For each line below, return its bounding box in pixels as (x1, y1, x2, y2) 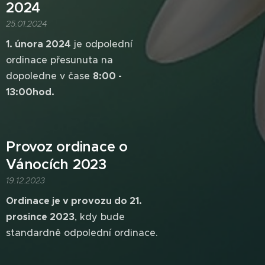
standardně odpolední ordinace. (6, 227, 158, 238)
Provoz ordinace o (6, 138, 128, 156)
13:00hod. (6, 86, 54, 98)
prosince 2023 (6, 211, 75, 223)
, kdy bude (75, 211, 125, 222)
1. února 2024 (6, 38, 71, 50)
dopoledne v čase (6, 70, 93, 82)
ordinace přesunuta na (6, 54, 113, 66)
